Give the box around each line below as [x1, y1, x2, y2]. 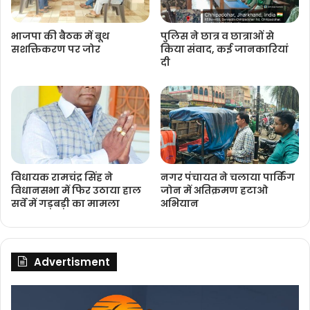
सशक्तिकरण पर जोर [11, 42, 100, 57]
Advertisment [34, 255, 110, 270]
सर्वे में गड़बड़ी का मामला [11, 197, 120, 211]
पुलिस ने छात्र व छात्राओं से [161, 29, 274, 44]
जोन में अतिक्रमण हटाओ [161, 183, 268, 198]
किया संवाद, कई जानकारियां [161, 42, 289, 57]
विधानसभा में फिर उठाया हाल [11, 183, 141, 198]
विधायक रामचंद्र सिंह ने [11, 170, 113, 185]
